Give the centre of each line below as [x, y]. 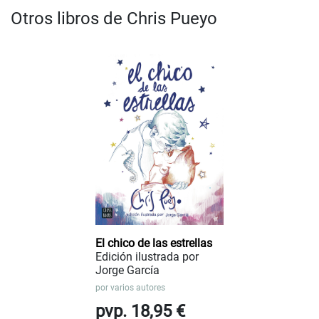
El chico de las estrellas [154, 243]
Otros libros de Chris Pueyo [114, 18]
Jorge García [127, 270]
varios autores [138, 287]
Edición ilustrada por [147, 256]
